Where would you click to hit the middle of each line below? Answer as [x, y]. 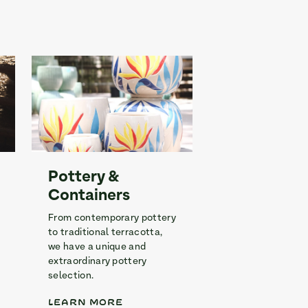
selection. [71, 276]
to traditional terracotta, [106, 233]
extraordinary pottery [98, 262]
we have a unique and [97, 247]
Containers [89, 197]
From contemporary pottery [112, 219]
